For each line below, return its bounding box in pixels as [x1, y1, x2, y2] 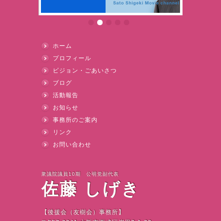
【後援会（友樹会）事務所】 [41, 209, 125, 216]
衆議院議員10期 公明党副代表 [41, 171, 119, 177]
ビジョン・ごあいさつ [53, 67, 117, 74]
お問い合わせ [53, 141, 91, 148]
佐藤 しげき [41, 180, 140, 199]
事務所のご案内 [53, 116, 98, 124]
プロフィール [53, 55, 91, 62]
